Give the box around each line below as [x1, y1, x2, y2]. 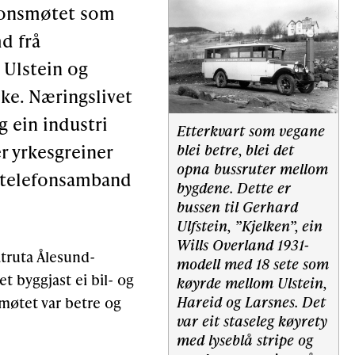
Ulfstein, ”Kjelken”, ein [177, 216, 323, 236]
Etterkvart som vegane [177, 120, 325, 141]
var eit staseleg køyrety [177, 311, 327, 331]
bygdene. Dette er [177, 177, 291, 198]
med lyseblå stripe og [177, 330, 313, 350]
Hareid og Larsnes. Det [177, 292, 326, 312]
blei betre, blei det [177, 139, 294, 160]
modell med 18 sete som [177, 254, 329, 274]
